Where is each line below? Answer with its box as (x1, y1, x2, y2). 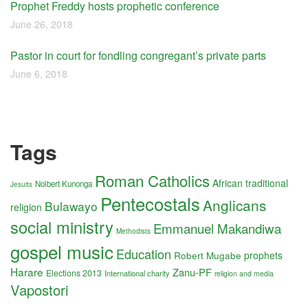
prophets (244, 248, 283, 262)
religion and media (214, 268, 274, 278)
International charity (104, 267, 170, 278)
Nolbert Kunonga (35, 178, 92, 189)
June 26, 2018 (10, 17, 73, 31)
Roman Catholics (95, 169, 210, 191)
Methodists (116, 226, 151, 236)
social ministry (10, 215, 113, 239)
